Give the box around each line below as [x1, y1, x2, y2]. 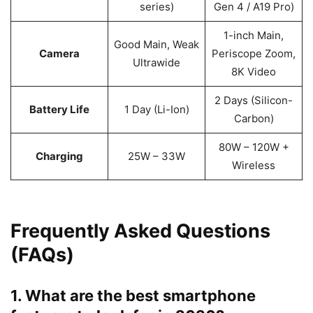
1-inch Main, [224, 29, 284, 42]
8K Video [231, 65, 276, 78]
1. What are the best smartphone [10, 286, 256, 305]
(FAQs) [10, 243, 74, 266]
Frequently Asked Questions [10, 219, 270, 242]
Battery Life [29, 103, 89, 116]
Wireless [232, 159, 275, 172]
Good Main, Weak [114, 38, 199, 51]
